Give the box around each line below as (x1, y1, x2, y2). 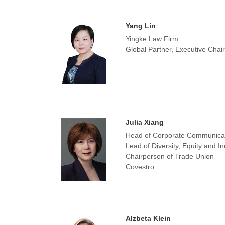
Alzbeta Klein (125, 214, 171, 222)
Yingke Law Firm (125, 35, 178, 43)
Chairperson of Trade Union (125, 152, 214, 160)
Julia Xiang (125, 118, 164, 126)
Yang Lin (125, 22, 156, 30)
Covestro (125, 163, 154, 171)
